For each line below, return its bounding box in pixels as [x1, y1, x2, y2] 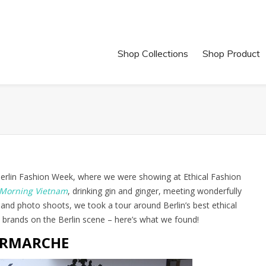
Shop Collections [118, 47, 188, 59]
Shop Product [202, 47, 260, 59]
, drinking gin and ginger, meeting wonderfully [68, 185, 242, 197]
